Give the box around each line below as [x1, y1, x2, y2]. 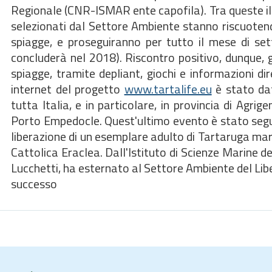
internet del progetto [11, 80, 124, 98]
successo [11, 174, 59, 193]
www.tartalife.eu [124, 80, 212, 98]
